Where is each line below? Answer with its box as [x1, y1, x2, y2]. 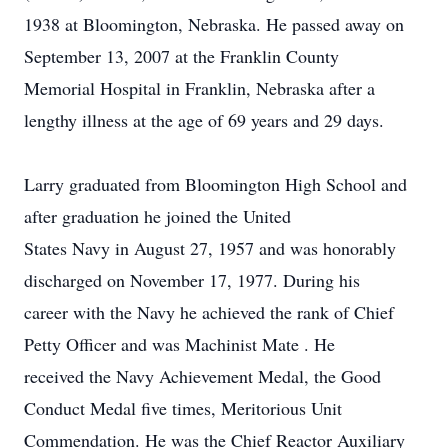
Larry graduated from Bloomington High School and [24, 172, 407, 196]
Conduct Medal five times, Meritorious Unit [24, 396, 342, 420]
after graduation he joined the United [24, 204, 291, 228]
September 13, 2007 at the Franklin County [24, 44, 339, 68]
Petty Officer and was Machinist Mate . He [24, 332, 335, 356]
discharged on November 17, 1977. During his [24, 268, 360, 292]
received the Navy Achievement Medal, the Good [24, 364, 381, 388]
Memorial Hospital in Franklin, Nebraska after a [24, 76, 375, 100]
